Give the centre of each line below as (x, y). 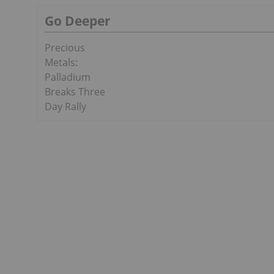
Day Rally (65, 107)
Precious (65, 48)
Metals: (61, 63)
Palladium (68, 77)
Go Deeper (78, 21)
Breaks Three (75, 92)
